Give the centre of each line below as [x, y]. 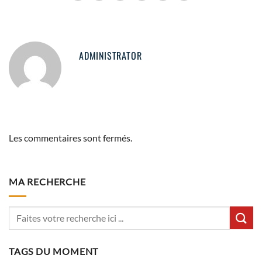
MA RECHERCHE [47, 182]
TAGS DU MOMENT [54, 251]
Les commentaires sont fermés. [70, 137]
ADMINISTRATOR [111, 55]
